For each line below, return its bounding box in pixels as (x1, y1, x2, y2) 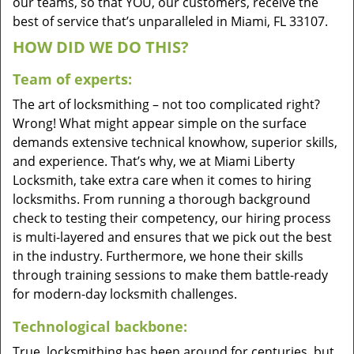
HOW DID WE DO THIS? (13, 36, 189, 58)
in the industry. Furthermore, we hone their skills (13, 247, 303, 265)
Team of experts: (13, 70, 132, 88)
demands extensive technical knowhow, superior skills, (13, 134, 337, 151)
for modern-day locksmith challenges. (13, 285, 237, 303)
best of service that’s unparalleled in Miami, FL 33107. (13, 13, 328, 30)
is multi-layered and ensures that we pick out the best (13, 228, 332, 246)
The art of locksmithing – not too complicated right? (13, 96, 320, 113)
